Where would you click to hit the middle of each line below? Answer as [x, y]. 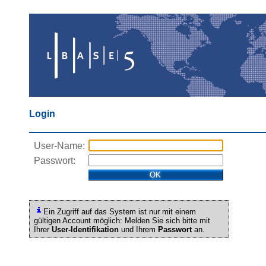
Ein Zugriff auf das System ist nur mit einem [119, 211]
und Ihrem [138, 229]
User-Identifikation [85, 229]
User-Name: [59, 146]
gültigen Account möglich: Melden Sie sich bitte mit [122, 220]
